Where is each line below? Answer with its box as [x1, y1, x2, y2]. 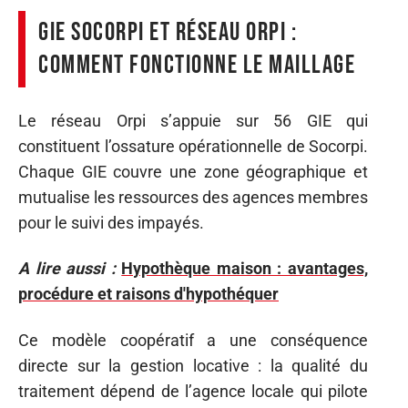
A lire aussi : [18, 259, 116, 278]
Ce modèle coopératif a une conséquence [18, 330, 368, 350]
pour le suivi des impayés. [18, 212, 204, 232]
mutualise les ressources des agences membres [18, 187, 368, 207]
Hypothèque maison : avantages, [121, 259, 369, 278]
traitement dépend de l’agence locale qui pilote [18, 381, 368, 401]
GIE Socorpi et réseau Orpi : [38, 17, 297, 47]
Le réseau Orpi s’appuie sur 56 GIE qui [18, 110, 368, 130]
